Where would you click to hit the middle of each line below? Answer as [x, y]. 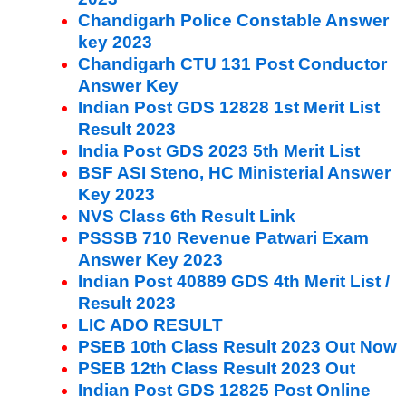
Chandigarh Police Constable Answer [233, 20]
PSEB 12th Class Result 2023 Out [217, 368]
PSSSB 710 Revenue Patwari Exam [223, 237]
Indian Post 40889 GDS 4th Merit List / [234, 281]
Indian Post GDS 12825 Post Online [224, 390]
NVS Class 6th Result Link [187, 216]
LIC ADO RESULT [150, 324]
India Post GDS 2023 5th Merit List [219, 150]
